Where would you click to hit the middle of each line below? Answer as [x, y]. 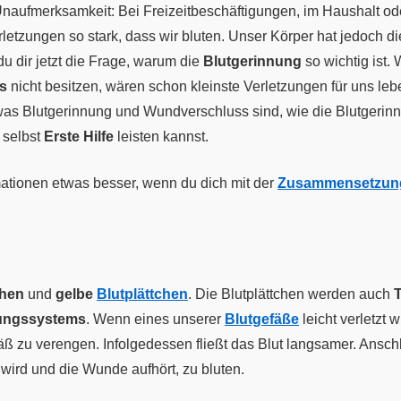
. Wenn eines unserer [155, 319]
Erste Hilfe [79, 137]
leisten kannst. [161, 137]
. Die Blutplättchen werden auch [291, 294]
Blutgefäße [262, 319]
